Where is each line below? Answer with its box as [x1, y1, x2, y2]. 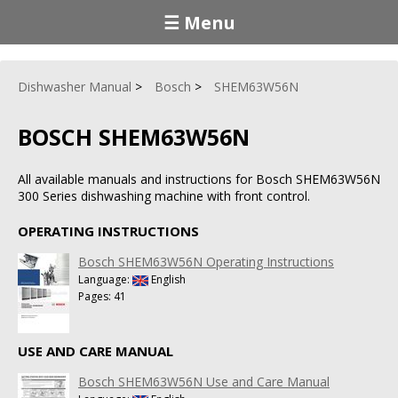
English [148, 271, 186, 287]
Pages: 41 [78, 288, 126, 304]
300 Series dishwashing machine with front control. [18, 187, 310, 204]
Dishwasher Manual [18, 78, 131, 95]
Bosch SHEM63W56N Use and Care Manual [78, 372, 330, 390]
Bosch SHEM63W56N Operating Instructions [78, 252, 334, 270]
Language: [78, 271, 132, 287]
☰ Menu [163, 10, 235, 35]
